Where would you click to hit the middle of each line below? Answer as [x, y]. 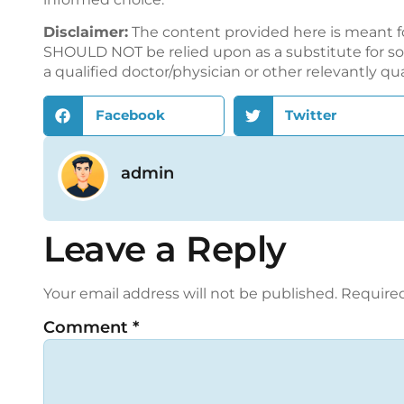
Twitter [311, 115]
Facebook [130, 115]
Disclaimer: [86, 32]
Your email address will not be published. [190, 293]
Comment [88, 328]
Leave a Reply [165, 248]
